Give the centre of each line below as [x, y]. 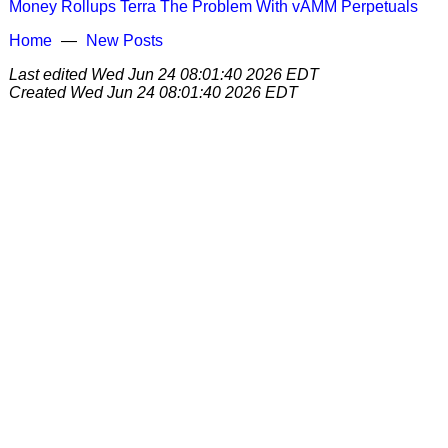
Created [39, 92]
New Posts [124, 40]
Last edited [50, 74]
